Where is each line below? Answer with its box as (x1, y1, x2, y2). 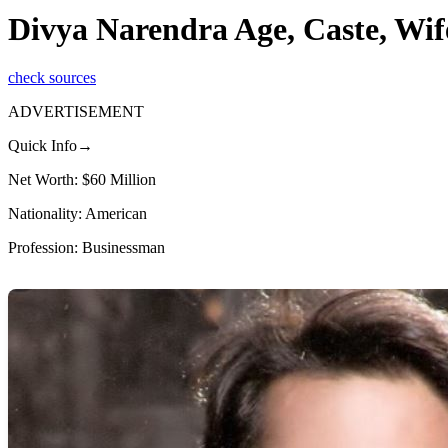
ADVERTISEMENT (8, 103, 144, 121)
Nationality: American (8, 205, 147, 223)
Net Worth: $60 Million (8, 171, 156, 189)
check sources (8, 69, 96, 87)
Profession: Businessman (8, 239, 165, 257)
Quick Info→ (8, 137, 93, 155)
